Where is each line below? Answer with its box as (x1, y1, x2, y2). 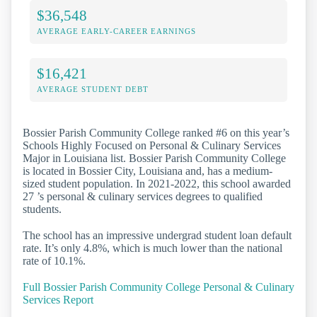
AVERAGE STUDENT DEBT (37, 84, 149, 93)
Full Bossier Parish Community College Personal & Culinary (23, 281, 294, 294)
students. (23, 202, 62, 215)
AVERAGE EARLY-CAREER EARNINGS (37, 26, 196, 35)
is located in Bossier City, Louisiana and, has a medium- (23, 164, 272, 177)
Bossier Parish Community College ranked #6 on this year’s (23, 126, 289, 139)
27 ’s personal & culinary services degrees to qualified (23, 190, 263, 202)
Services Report (23, 294, 93, 306)
